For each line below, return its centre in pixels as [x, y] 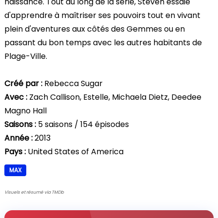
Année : [18, 138]
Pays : [15, 151]
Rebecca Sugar [73, 83]
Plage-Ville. [26, 56]
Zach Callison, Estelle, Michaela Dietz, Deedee [114, 97]
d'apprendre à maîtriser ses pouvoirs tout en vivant [102, 15]
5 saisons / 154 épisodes [82, 124]
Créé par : [23, 83]
